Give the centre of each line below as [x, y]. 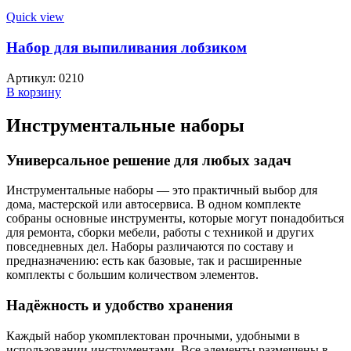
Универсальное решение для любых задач [149, 160]
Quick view [35, 17]
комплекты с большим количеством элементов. [132, 275]
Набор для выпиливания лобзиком [127, 48]
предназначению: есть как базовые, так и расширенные [154, 261]
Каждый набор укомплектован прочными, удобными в [153, 335]
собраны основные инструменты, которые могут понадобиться [175, 219]
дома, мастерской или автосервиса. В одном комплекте [154, 204]
